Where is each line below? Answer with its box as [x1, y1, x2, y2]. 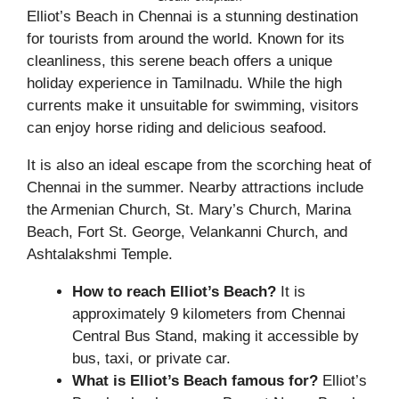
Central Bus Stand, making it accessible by [72, 328, 359, 346]
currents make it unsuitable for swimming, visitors [27, 97, 359, 115]
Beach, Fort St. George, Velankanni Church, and [27, 224, 347, 241]
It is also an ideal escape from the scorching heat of [27, 157, 371, 175]
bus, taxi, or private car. [72, 350, 231, 368]
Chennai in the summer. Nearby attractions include [27, 179, 363, 197]
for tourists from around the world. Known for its [27, 30, 345, 48]
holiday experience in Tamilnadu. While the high [27, 75, 342, 93]
